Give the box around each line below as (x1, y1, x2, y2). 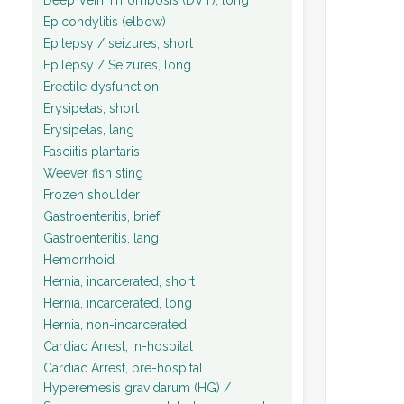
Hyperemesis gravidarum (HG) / (43, 381, 231, 395)
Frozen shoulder (43, 187, 140, 202)
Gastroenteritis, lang (43, 230, 159, 245)
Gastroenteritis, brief (43, 208, 160, 224)
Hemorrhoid (43, 252, 115, 267)
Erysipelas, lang (43, 122, 134, 137)
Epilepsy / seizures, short (43, 35, 193, 50)
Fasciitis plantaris (43, 143, 140, 159)
